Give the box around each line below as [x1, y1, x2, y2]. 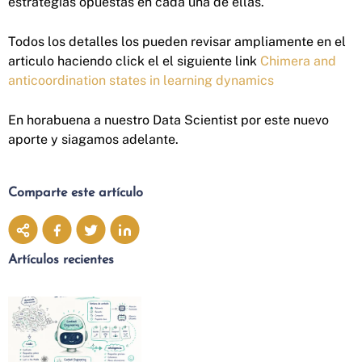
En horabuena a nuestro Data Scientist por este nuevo [8, 112, 329, 128]
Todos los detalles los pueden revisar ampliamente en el [8, 33, 346, 49]
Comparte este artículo [8, 186, 143, 200]
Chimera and [260, 53, 336, 69]
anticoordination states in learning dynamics [8, 72, 274, 88]
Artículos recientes [8, 253, 114, 267]
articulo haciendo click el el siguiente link [8, 53, 260, 69]
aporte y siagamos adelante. [8, 131, 179, 147]
